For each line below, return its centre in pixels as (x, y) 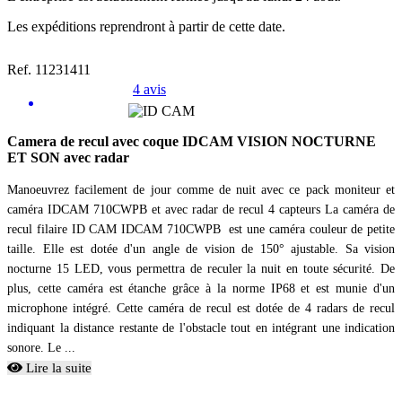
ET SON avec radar (68, 158)
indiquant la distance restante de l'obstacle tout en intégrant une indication (201, 328)
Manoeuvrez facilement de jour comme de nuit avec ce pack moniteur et (201, 190)
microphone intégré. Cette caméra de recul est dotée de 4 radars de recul (201, 309)
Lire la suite (57, 368)
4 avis (149, 90)
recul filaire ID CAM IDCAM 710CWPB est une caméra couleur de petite (201, 230)
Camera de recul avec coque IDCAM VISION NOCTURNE (192, 142)
